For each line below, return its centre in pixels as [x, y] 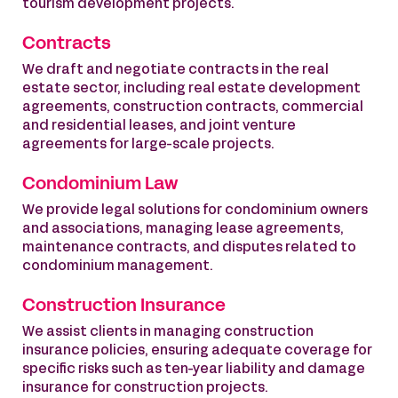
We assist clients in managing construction [168, 332]
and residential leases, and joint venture [159, 126]
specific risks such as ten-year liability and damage [194, 370]
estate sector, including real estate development [191, 89]
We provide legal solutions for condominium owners [195, 211]
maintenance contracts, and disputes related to [189, 248]
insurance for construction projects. [145, 388]
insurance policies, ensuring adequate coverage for [197, 351]
